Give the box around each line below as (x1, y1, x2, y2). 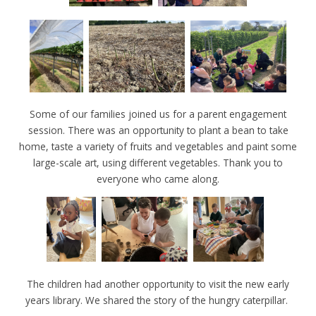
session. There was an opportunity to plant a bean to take (28, 123, 288, 138)
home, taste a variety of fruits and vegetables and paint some (19, 140, 297, 154)
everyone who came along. (97, 172, 219, 186)
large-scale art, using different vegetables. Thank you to (33, 156, 283, 170)
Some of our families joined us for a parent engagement (30, 107, 286, 121)
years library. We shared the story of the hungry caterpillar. (25, 293, 291, 307)
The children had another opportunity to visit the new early (27, 276, 289, 291)
